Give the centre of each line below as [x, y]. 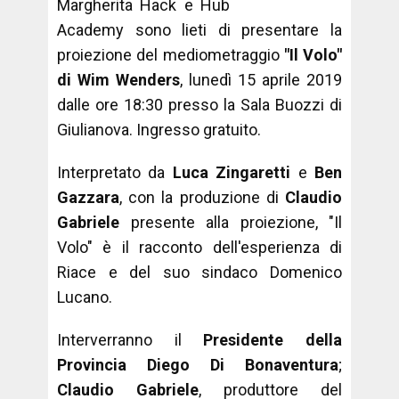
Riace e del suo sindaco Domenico [199, 272]
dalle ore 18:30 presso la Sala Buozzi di [199, 105]
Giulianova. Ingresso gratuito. [159, 130]
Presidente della [273, 340]
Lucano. [85, 297]
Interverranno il [130, 340]
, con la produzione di [202, 197]
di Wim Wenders [118, 80]
